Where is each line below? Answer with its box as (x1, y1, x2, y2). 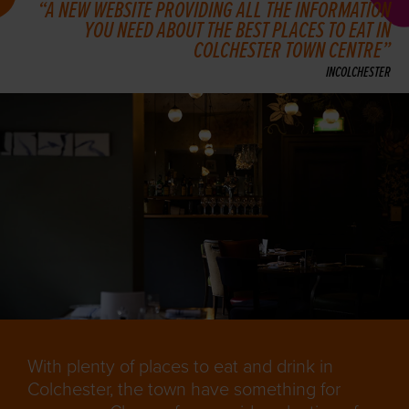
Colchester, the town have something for (27, 379, 341, 402)
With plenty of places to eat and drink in (27, 356, 333, 379)
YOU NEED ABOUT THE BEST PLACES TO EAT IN (84, 16, 391, 47)
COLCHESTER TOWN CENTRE (194, 37, 382, 67)
